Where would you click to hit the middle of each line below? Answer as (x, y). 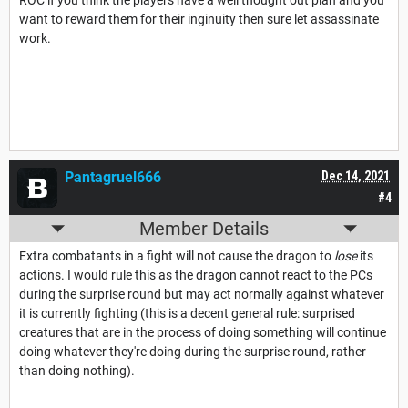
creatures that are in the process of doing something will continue (203, 333)
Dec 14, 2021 (356, 176)
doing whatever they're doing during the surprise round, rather (193, 352)
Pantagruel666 (113, 178)
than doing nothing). (77, 371)
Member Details (204, 229)
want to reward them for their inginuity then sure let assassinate (199, 20)
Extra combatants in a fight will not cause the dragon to (177, 256)
